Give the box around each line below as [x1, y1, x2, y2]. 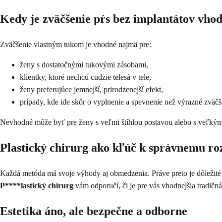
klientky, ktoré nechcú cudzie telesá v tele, [20, 73, 151, 82]
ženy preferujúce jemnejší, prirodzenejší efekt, [20, 85, 163, 94]
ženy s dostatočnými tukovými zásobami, [20, 60, 148, 69]
